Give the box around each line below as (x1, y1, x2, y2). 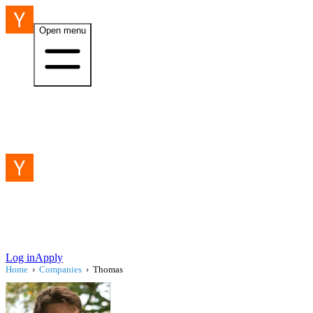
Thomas (93, 264, 123, 275)
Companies (39, 264, 82, 275)
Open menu (39, 25, 86, 36)
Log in (6, 252, 35, 263)
